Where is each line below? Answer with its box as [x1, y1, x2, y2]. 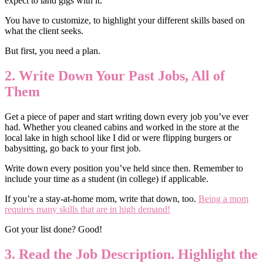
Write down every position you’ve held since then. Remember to [5, 163, 243, 173]
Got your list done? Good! [5, 224, 102, 234]
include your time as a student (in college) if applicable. [5, 173, 208, 184]
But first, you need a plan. [5, 46, 100, 56]
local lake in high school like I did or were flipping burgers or [5, 132, 231, 143]
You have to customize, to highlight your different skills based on [5, 15, 245, 26]
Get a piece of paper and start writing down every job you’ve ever [5, 111, 248, 122]
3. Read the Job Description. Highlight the [5, 246, 258, 262]
